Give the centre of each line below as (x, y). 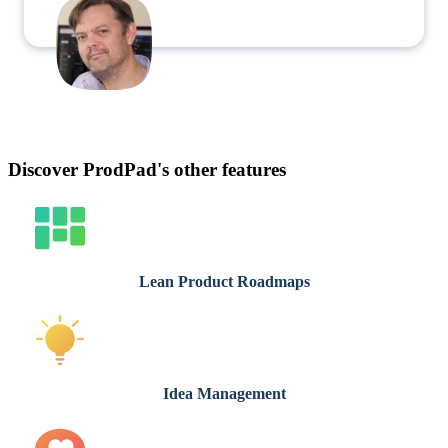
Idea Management (224, 394)
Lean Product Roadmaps (224, 282)
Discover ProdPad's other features (147, 170)
